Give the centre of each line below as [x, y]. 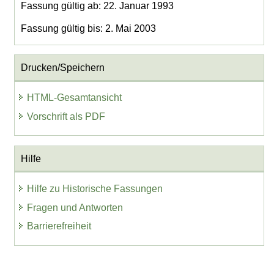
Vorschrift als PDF [66, 117]
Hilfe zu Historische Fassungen [95, 188]
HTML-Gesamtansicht [75, 98]
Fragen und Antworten [75, 207]
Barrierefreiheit [59, 226]
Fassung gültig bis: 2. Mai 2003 [88, 28]
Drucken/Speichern [62, 68]
